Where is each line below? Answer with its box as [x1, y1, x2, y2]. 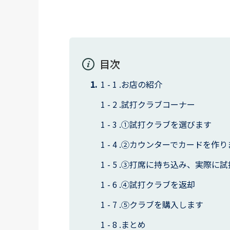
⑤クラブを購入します [121, 198, 203, 210]
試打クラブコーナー [121, 98, 195, 110]
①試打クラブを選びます [121, 118, 212, 130]
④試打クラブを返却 [121, 178, 195, 190]
